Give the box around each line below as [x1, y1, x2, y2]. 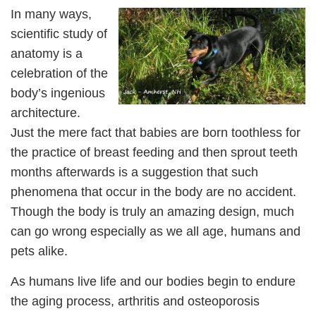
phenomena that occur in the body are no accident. [11, 184, 303, 199]
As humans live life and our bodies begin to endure [11, 274, 296, 288]
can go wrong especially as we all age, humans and [11, 224, 300, 238]
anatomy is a [11, 46, 83, 61]
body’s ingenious [11, 85, 105, 100]
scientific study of [11, 26, 107, 41]
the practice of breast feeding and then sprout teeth [11, 145, 298, 159]
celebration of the [11, 66, 108, 80]
